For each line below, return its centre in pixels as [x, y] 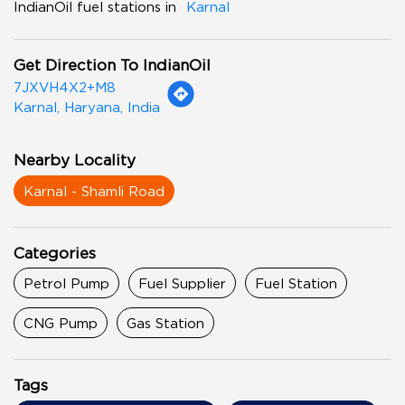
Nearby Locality [75, 160]
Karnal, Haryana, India [87, 107]
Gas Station [165, 323]
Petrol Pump [66, 283]
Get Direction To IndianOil [112, 65]
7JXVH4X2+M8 [65, 87]
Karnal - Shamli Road [94, 190]
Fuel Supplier [182, 283]
